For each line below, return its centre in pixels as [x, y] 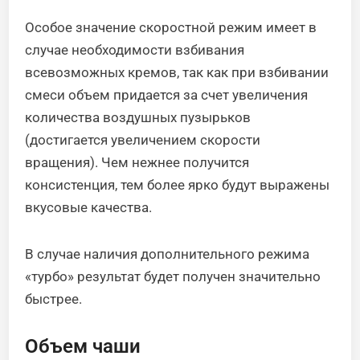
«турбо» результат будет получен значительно [173, 276]
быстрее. [54, 299]
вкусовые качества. [89, 207]
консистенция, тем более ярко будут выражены [178, 184]
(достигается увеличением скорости [143, 139]
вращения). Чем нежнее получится [137, 162]
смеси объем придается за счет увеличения [167, 94]
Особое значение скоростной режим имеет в [171, 27]
